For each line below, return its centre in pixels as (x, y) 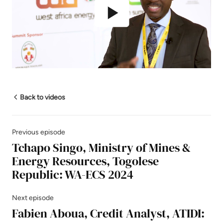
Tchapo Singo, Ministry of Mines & (101, 148)
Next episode (33, 198)
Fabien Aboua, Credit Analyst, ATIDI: (108, 213)
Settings (189, 63)
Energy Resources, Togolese (85, 161)
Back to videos (43, 97)
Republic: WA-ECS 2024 (73, 174)
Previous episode (39, 132)
